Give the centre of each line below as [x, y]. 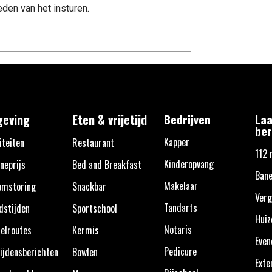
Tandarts [180, 207]
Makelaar [181, 185]
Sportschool [94, 208]
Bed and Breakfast [107, 164]
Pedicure [180, 251]
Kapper [176, 142]
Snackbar [89, 186]
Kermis [85, 230]
